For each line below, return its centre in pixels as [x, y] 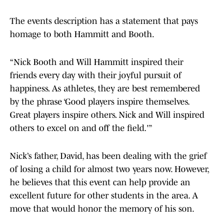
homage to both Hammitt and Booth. [83, 34]
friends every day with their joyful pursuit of [96, 76]
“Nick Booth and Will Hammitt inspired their [97, 62]
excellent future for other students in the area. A [104, 196]
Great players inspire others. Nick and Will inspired [107, 115]
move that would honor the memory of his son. [102, 209]
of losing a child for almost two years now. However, [109, 169]
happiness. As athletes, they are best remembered [105, 89]
